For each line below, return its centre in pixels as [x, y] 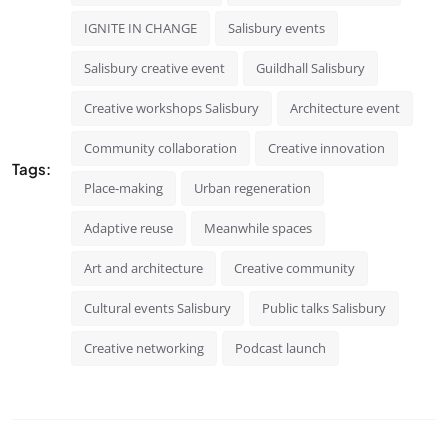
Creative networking [144, 348]
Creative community [294, 268]
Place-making [123, 188]
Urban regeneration [252, 188]
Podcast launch [280, 348]
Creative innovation [326, 148]
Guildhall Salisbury [310, 68]
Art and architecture [143, 268]
